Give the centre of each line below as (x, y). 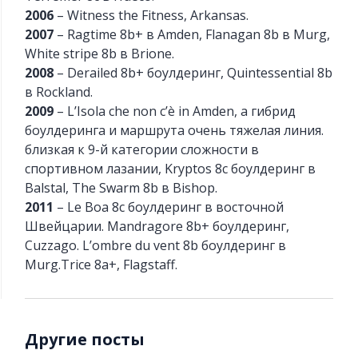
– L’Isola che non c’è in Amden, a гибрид (175, 111)
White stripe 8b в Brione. (100, 54)
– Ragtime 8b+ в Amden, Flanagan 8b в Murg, (192, 35)
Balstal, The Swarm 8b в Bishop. (121, 188)
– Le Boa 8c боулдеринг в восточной (169, 207)
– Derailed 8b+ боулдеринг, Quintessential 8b (193, 73)
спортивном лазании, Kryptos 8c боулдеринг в (171, 169)
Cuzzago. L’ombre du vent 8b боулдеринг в (156, 246)
